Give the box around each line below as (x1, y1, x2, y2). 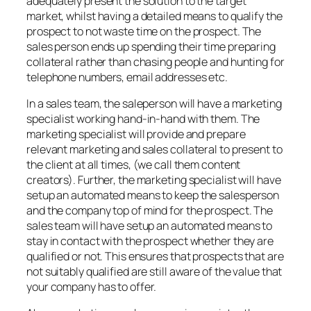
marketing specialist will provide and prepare (26, 126, 246, 142)
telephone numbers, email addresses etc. (26, 69, 228, 85)
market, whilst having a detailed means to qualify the (26, 8, 283, 24)
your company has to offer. (26, 278, 157, 294)
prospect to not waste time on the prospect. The (26, 23, 262, 39)
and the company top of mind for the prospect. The (26, 202, 274, 218)
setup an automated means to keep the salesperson (26, 187, 280, 203)
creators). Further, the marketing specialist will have (26, 171, 281, 187)
